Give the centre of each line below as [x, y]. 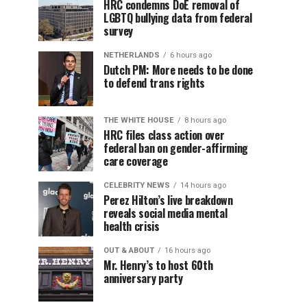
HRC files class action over [164, 135]
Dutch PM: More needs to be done [179, 70]
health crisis [132, 226]
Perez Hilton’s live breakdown [168, 200]
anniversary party [143, 278]
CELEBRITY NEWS [137, 185]
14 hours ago [203, 185]
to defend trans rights [154, 83]
